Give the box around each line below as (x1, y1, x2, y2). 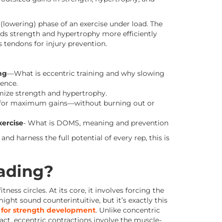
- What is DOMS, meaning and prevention (23, 118, 168, 127)
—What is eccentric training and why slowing (7, 69, 165, 78)
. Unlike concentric (96, 206, 160, 215)
